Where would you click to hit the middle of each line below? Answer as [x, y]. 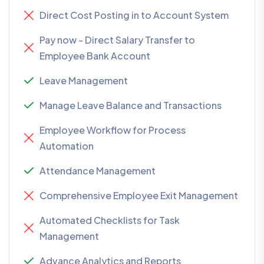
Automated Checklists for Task [110, 220]
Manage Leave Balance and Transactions [131, 105]
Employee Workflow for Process [113, 130]
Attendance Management [98, 171]
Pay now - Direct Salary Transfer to [117, 40]
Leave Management [84, 81]
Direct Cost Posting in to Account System [134, 15]
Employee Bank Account [95, 56]
